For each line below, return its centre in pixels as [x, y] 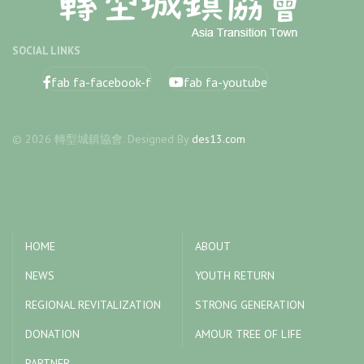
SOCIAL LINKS [46, 50]
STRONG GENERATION [250, 304]
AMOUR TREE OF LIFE [248, 334]
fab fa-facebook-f [101, 82]
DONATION [52, 334]
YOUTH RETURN [235, 275]
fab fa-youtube [225, 82]
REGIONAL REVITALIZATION [93, 304]
